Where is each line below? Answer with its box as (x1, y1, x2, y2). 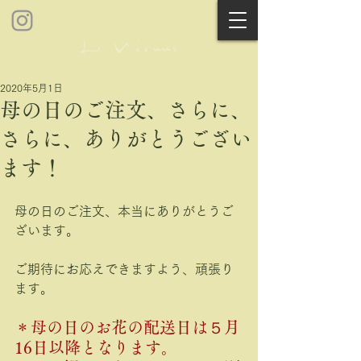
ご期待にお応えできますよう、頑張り (15, 263, 234, 276)
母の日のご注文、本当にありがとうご (15, 205, 234, 218)
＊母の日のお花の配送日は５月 (15, 319, 240, 335)
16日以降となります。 (15, 339, 177, 355)
